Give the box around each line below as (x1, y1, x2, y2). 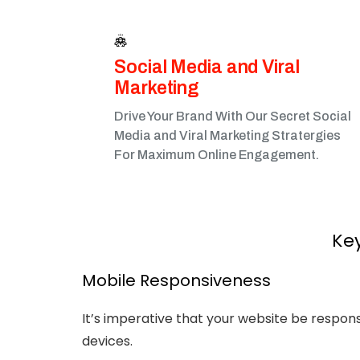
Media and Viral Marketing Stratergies (114, 129, 341, 142)
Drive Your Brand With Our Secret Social (114, 109, 351, 123)
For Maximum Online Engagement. (114, 148, 319, 162)
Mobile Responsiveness (82, 269, 271, 292)
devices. (82, 332, 133, 350)
